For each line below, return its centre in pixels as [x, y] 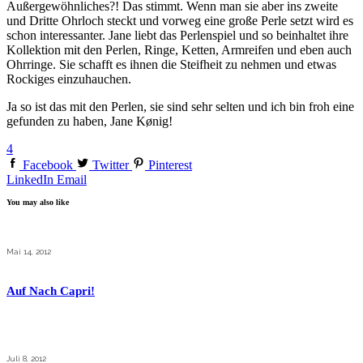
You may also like [38, 203]
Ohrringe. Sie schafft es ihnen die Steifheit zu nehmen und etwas [171, 64]
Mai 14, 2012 [29, 252]
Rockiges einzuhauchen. [69, 79]
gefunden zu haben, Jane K [76, 121]
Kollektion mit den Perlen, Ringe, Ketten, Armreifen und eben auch [179, 49]
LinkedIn [30, 179]
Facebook [48, 164]
